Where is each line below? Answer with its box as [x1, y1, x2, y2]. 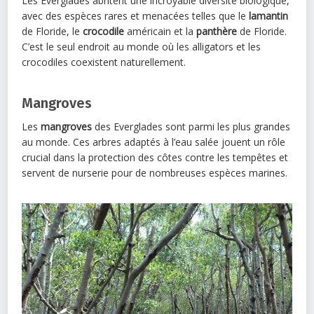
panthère [196, 24, 238, 38]
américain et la [124, 24, 197, 38]
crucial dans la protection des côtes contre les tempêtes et [22, 150, 289, 164]
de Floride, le [22, 24, 83, 38]
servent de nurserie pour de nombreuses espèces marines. [22, 165, 288, 179]
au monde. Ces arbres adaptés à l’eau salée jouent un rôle [22, 135, 286, 149]
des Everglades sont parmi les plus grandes [92, 119, 291, 133]
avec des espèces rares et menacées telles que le [22, 8, 250, 22]
